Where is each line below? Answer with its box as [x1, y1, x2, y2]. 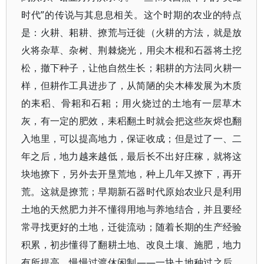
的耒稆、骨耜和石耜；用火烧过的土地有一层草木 [21, 97, 242, 110]
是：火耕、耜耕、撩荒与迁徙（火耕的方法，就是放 [21, 26, 242, 39]
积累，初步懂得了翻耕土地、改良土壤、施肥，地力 [21, 238, 242, 251]
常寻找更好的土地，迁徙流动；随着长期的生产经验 [21, 220, 242, 233]
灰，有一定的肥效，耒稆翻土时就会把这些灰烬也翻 [21, 114, 242, 127]
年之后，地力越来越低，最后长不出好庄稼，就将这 [21, 150, 242, 163]
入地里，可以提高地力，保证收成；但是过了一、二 [21, 132, 242, 145]
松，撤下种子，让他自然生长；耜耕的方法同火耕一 [21, 61, 242, 74]
